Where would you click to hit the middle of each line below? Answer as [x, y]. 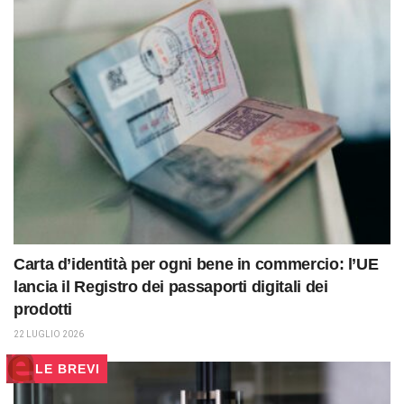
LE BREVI [68, 369]
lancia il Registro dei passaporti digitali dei [171, 287]
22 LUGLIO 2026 [49, 335]
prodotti [43, 310]
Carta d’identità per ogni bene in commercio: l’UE [196, 265]
